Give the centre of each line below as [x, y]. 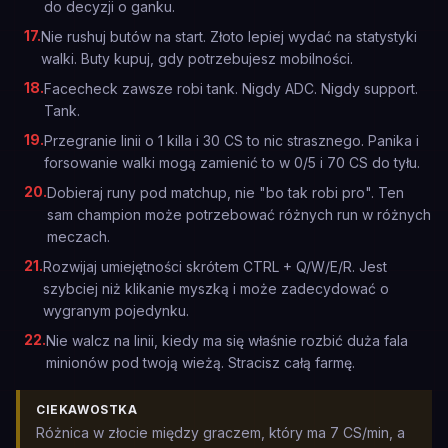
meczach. [78, 236]
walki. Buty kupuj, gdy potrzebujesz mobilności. [197, 58]
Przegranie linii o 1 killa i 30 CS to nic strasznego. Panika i [231, 140]
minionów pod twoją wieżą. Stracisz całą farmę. [200, 362]
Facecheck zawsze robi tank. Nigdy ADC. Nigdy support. [231, 88]
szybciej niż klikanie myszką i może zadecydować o [216, 288]
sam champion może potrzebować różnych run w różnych [239, 214]
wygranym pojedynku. [116, 310]
